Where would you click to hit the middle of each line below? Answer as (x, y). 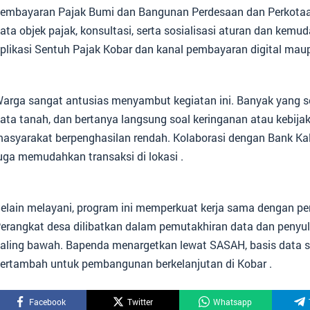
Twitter (140, 301)
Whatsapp (233, 301)
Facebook (47, 301)
